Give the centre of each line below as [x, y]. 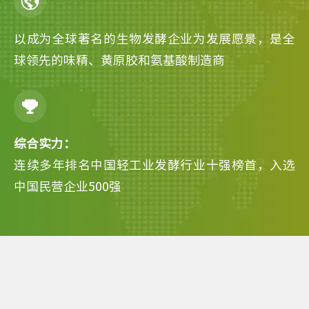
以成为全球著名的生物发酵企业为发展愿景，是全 [154, 38]
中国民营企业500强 [68, 186]
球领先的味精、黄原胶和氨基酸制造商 [119, 59]
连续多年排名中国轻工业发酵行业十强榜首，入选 [154, 164]
